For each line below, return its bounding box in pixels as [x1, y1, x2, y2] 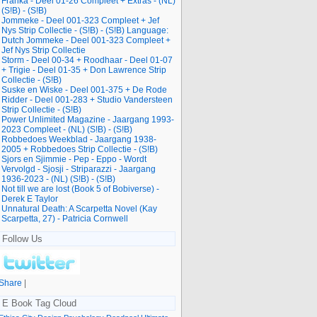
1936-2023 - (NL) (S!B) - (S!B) [1, 173, 115, 184]
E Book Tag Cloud [2, 297, 76, 309]
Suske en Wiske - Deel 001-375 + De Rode [1, 84, 167, 95]
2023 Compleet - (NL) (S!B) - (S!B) [1, 124, 132, 134]
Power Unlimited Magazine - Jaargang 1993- [1, 114, 174, 125]
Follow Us [2, 233, 42, 244]
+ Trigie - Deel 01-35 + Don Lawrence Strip [1, 64, 166, 75]
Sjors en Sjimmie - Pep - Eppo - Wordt [1, 154, 146, 164]
